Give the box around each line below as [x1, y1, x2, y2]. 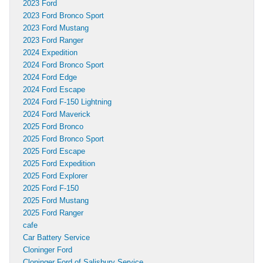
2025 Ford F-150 [23, 183, 79, 193]
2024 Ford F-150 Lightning [23, 97, 112, 106]
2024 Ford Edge [23, 72, 77, 82]
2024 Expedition [23, 48, 77, 57]
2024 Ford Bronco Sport [23, 60, 104, 69]
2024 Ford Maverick [23, 109, 90, 119]
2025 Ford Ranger [23, 208, 83, 217]
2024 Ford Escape [23, 85, 85, 94]
